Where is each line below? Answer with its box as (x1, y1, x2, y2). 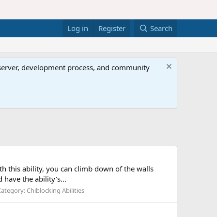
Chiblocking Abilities (27, 186, 84, 195)
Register (98, 23, 126, 33)
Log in (67, 23, 89, 33)
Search (150, 23, 172, 33)
